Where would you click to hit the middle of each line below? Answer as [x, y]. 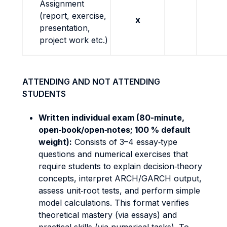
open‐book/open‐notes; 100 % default [115, 130]
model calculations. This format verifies [114, 203]
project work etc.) [74, 40]
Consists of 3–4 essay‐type [125, 142]
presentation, [65, 28]
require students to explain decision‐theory [120, 166]
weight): [55, 142]
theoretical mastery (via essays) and [108, 215]
